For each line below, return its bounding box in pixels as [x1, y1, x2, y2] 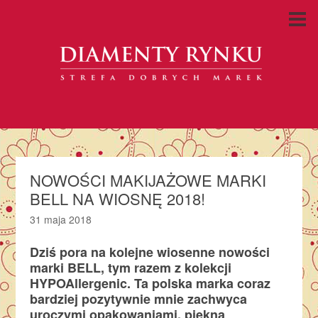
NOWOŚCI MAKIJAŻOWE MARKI [30, 169, 267, 191]
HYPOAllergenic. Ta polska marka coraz [30, 274, 271, 292]
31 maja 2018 [30, 212, 92, 226]
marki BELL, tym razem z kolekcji [30, 258, 232, 277]
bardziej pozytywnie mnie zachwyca [30, 290, 248, 308]
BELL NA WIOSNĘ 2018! [30, 187, 206, 209]
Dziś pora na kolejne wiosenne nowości [30, 243, 270, 261]
